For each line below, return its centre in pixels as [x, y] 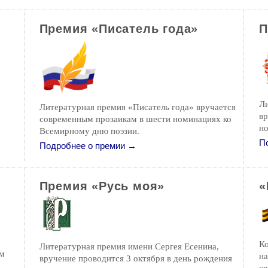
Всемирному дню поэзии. [89, 131]
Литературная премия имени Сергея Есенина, [129, 246]
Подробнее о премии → [88, 146]
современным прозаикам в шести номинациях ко [135, 119]
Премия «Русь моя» [102, 186]
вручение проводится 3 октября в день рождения [135, 258]
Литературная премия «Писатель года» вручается [137, 107]
